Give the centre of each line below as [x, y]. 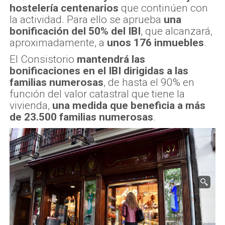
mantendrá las [111, 59]
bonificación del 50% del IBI [75, 31]
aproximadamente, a [58, 42]
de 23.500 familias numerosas [81, 117]
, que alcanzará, [177, 31]
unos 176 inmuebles [155, 42]
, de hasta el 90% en [149, 82]
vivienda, [31, 105]
